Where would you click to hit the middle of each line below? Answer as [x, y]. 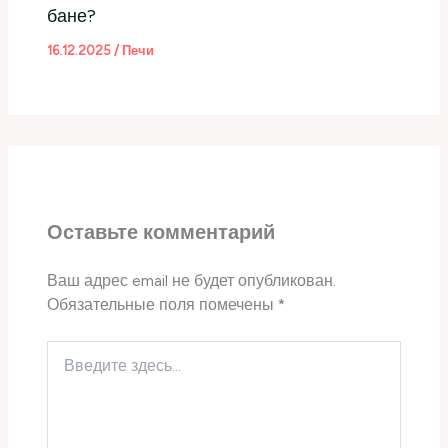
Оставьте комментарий [161, 232]
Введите [73, 349]
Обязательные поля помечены [163, 305]
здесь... [69, 369]
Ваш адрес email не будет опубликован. [192, 281]
